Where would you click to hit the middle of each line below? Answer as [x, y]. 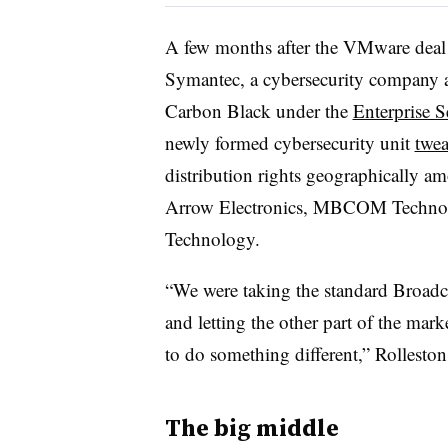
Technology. [212, 238]
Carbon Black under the [258, 110]
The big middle [251, 427]
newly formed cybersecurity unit [289, 142]
